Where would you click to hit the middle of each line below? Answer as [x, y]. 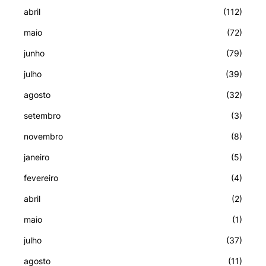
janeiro [37, 157]
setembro [42, 116]
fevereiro [41, 178]
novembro [43, 137]
